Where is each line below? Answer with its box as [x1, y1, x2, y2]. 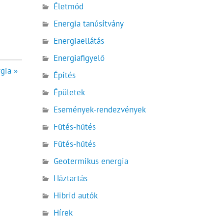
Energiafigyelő [54, 52, 105, 63]
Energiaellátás [54, 35, 105, 46]
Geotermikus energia [54, 156, 129, 167]
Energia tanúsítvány [54, 18, 124, 29]
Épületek [54, 86, 85, 98]
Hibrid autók [54, 190, 98, 201]
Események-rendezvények [54, 104, 146, 115]
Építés [54, 69, 76, 81]
